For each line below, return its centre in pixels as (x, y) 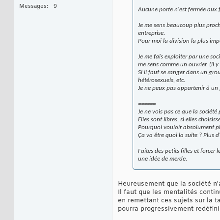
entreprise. (151, 33)
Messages (33, 7)
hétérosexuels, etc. (162, 81)
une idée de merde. (163, 159)
